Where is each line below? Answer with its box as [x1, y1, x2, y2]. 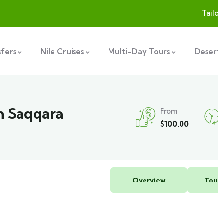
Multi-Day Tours [108, 46, 170, 56]
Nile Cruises [40, 46, 84, 56]
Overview [132, 175, 165, 184]
